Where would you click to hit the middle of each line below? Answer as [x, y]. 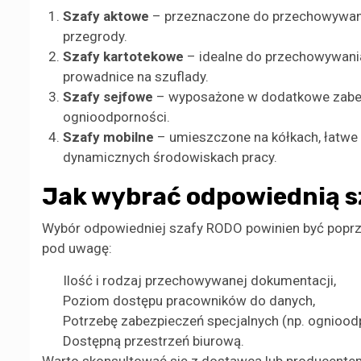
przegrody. [95, 37]
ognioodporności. [116, 117]
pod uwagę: [77, 249]
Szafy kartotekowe [123, 57]
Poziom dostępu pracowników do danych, [189, 301]
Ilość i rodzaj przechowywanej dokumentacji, [199, 281]
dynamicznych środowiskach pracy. [170, 158]
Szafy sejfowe [108, 97]
